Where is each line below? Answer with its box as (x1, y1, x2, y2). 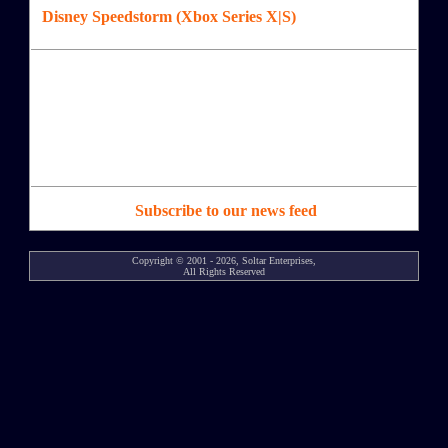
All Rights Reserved (183, 266, 265, 278)
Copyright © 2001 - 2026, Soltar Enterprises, (132, 255, 316, 267)
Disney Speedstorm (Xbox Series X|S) (42, 8, 296, 26)
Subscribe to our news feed (135, 202, 317, 220)
